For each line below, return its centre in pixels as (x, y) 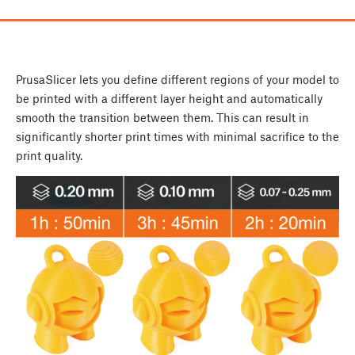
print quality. (49, 156)
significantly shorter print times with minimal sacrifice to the (177, 137)
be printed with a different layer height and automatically (169, 99)
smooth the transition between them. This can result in (162, 118)
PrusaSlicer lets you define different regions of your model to (177, 80)
